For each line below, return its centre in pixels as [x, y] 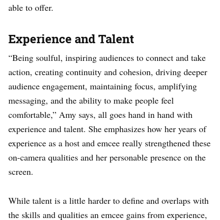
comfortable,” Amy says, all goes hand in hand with [100, 114]
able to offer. [31, 7]
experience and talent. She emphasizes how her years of [107, 128]
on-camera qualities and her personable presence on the [107, 157]
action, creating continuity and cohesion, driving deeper [108, 71]
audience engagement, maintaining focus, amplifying [103, 86]
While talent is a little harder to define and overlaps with [109, 200]
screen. [21, 171]
